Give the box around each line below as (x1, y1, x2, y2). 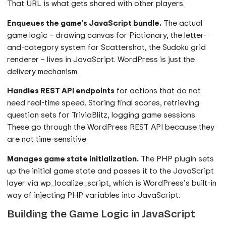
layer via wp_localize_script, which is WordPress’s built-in (7, 177, 217, 188)
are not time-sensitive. (7, 133, 88, 145)
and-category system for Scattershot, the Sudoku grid (7, 41, 206, 52)
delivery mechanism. (7, 65, 79, 77)
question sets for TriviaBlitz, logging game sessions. (7, 109, 197, 121)
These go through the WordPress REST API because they (7, 121, 215, 133)
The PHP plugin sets (139, 152, 214, 164)
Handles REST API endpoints (7, 85, 115, 96)
